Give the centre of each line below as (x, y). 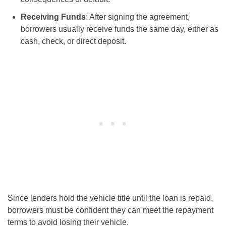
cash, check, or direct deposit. (73, 41)
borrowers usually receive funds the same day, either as (119, 29)
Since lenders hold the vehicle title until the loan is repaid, (110, 198)
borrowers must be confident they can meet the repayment (110, 210)
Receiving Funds (53, 17)
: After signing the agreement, (137, 17)
